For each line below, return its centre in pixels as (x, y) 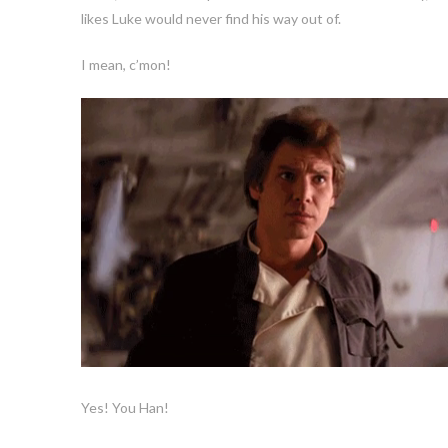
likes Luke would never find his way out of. (210, 18)
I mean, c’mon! (125, 64)
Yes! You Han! (124, 407)
